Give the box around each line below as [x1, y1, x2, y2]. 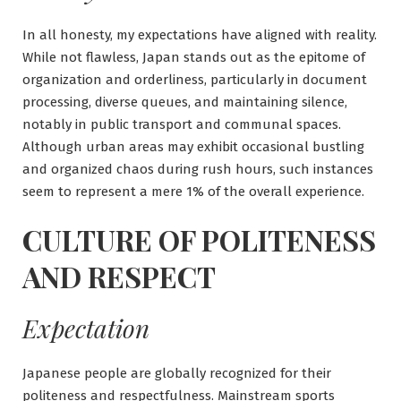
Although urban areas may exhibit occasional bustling [22, 139, 364, 156]
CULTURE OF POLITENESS [22, 220, 376, 260]
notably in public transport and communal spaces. [22, 116, 341, 133]
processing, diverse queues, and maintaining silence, [22, 94, 347, 111]
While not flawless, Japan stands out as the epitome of [22, 49, 365, 66]
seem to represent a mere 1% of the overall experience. [22, 183, 364, 200]
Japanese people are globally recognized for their [22, 365, 331, 382]
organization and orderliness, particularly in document [22, 72, 367, 89]
